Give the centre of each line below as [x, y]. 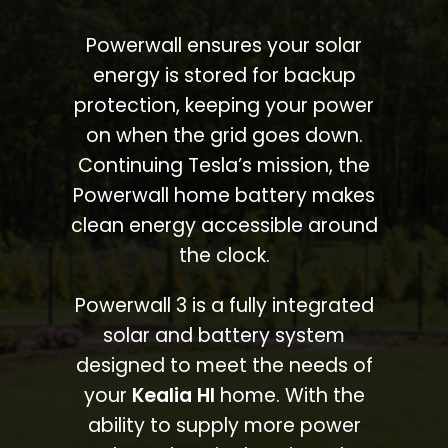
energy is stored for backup [224, 75]
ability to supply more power [224, 425]
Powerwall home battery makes [224, 195]
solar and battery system [224, 335]
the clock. [224, 255]
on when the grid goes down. [224, 135]
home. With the [289, 395]
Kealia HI [173, 395]
